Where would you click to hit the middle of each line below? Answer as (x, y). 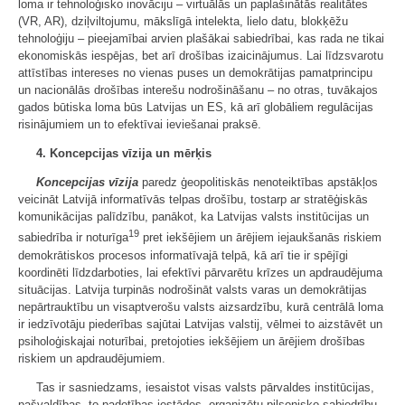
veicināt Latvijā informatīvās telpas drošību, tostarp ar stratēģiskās (193, 200)
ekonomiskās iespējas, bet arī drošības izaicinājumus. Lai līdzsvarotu (201, 56)
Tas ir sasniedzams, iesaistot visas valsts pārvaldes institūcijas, (205, 387)
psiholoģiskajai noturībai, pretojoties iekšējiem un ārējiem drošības (192, 341)
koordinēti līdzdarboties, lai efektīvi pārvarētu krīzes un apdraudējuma (200, 272)
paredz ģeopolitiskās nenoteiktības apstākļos (258, 183)
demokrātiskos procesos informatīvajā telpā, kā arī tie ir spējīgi (183, 255)
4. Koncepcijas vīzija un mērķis (124, 154)
